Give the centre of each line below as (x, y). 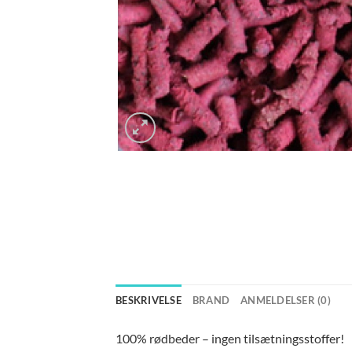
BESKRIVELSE (148, 301)
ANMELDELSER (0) (286, 301)
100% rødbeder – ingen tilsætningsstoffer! (230, 339)
